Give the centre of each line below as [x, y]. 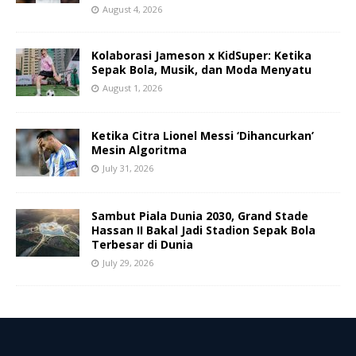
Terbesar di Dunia [142, 244]
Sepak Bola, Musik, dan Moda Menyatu [201, 69]
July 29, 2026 [128, 262]
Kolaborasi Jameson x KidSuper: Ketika [201, 55]
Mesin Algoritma [139, 149]
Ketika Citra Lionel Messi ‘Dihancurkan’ [203, 135]
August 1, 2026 [132, 87]
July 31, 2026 [128, 168]
